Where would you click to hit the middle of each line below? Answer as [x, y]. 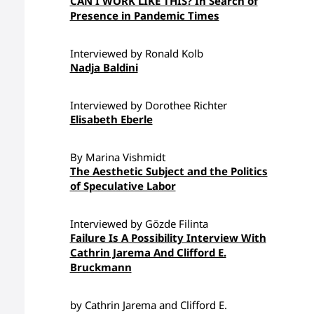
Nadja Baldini [104, 67]
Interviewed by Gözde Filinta [139, 224]
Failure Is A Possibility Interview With [168, 238]
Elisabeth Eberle [111, 119]
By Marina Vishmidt [117, 157]
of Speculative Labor [123, 186]
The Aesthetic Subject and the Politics [169, 171]
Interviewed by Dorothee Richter [148, 105]
